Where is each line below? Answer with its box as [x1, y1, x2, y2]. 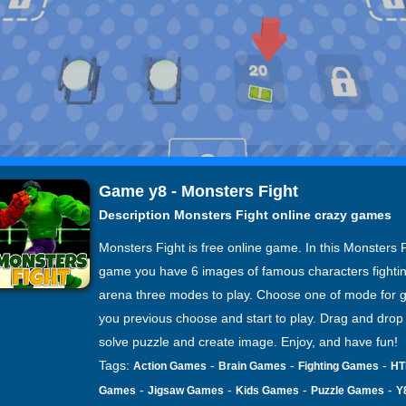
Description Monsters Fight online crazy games [99, 208, 391, 222]
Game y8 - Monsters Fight [99, 182, 298, 200]
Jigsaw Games [148, 384, 224, 397]
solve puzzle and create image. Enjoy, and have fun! [99, 334, 398, 349]
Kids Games [236, 384, 299, 397]
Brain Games [218, 360, 286, 372]
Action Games [133, 360, 207, 372]
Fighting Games [298, 360, 379, 372]
